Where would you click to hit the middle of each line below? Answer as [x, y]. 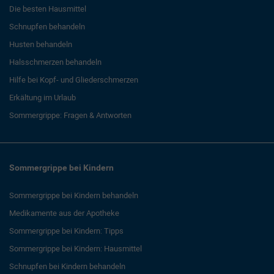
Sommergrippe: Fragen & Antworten [70, 115]
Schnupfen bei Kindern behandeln [67, 266]
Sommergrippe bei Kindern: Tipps [66, 231]
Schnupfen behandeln [47, 26]
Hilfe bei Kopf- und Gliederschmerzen [74, 80]
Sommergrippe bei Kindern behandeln [74, 195]
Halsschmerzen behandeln [55, 62]
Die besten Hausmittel [48, 9]
